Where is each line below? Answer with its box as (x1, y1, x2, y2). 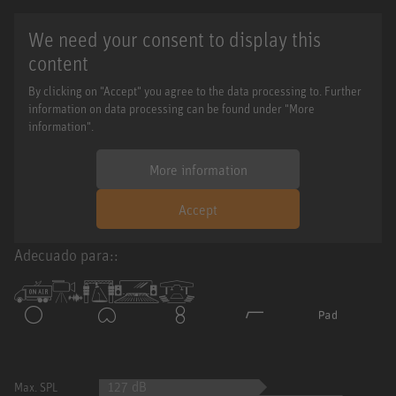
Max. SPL (14, 379, 58, 394)
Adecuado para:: (14, 245, 118, 264)
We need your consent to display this (28, 27, 321, 51)
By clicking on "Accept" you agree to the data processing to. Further (28, 83, 362, 98)
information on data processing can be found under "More (28, 101, 315, 116)
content (28, 51, 88, 75)
